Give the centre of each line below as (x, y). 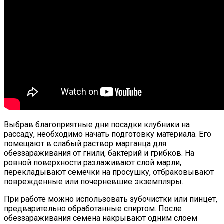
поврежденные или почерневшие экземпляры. (94, 182)
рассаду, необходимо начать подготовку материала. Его (108, 134)
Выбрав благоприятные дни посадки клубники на (97, 125)
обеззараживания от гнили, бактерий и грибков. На (99, 153)
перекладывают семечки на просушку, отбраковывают (109, 172)
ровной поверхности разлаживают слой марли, (93, 163)
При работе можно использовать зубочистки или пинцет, (111, 199)
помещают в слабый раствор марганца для (85, 144)
